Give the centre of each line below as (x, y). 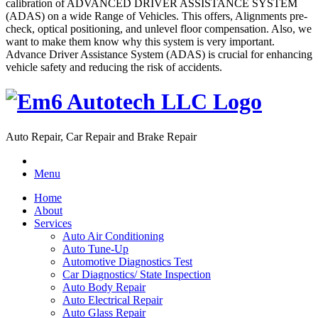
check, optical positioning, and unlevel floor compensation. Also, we (159, 29)
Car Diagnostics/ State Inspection (137, 274)
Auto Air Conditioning (113, 236)
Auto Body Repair (104, 287)
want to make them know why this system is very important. (140, 42)
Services (53, 223)
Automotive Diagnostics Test (127, 261)
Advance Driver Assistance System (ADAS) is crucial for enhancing (159, 54)
